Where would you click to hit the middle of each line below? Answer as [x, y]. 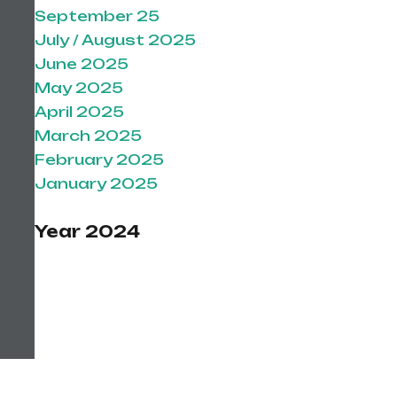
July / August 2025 [115, 40]
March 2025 [88, 136]
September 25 [97, 16]
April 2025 [79, 112]
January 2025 [96, 183]
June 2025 [81, 64]
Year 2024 [87, 231]
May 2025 [78, 88]
